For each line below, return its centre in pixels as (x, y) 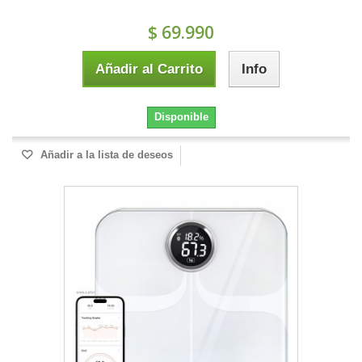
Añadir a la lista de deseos (105, 154)
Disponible (181, 116)
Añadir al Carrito (149, 69)
